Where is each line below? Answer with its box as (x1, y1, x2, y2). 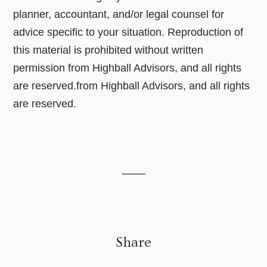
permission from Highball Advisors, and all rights (13, 62, 242, 74)
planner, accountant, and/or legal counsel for (13, 8, 225, 21)
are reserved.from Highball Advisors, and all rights (13, 80, 250, 92)
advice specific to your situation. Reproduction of (13, 26, 244, 39)
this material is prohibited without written (13, 44, 204, 57)
